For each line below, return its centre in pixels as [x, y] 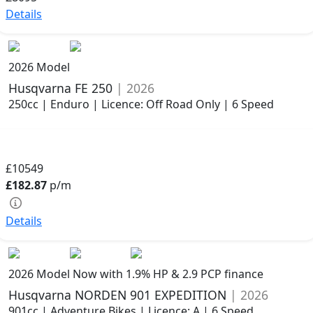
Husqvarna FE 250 [62, 88]
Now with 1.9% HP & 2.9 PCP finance [168, 274]
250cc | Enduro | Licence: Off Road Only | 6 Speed [141, 104]
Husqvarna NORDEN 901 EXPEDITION [119, 294]
